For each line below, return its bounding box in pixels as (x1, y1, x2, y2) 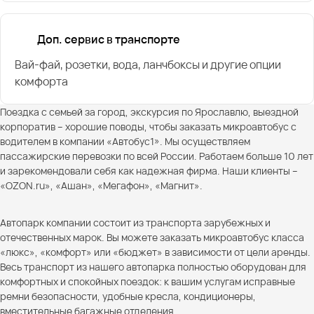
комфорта (15, 73, 68, 89)
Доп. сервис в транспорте (37, 31, 180, 47)
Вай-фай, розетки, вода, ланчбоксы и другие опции (15, 56, 281, 72)
